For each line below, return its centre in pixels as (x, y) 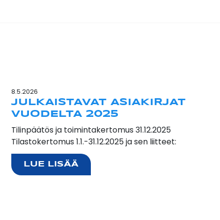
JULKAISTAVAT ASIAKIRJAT (98, 102)
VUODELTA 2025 (65, 114)
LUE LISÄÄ (51, 164)
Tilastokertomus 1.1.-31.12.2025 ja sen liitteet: (94, 142)
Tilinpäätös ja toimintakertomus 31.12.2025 (91, 130)
